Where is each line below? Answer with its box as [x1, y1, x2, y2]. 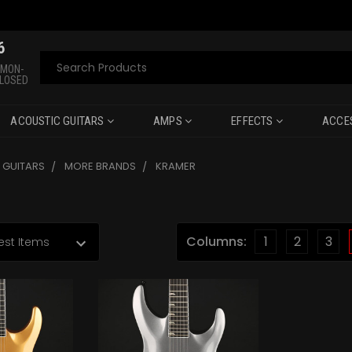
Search [39, 52, 84, 70]
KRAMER [156, 159, 196, 174]
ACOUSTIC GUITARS [10, 114, 107, 128]
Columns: [186, 233, 247, 251]
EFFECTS [231, 114, 276, 128]
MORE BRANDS [64, 159, 137, 174]
